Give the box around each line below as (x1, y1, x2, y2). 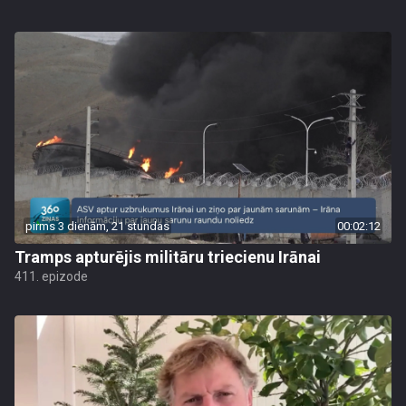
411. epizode (14, 269, 88, 284)
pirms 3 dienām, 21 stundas (25, 219, 169, 233)
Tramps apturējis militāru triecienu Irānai (14, 247, 321, 266)
